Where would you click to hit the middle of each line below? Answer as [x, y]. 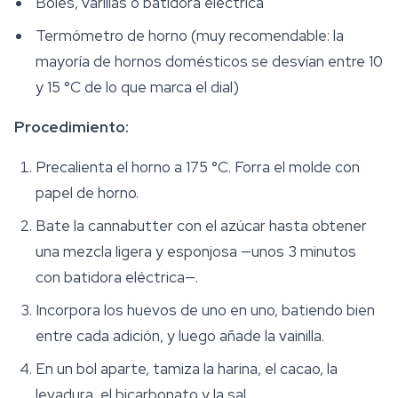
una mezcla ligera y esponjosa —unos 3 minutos [196, 252]
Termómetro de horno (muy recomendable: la [190, 36]
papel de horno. [87, 193]
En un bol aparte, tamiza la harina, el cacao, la [187, 369]
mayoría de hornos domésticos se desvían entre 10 [209, 62]
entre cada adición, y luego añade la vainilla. [180, 336]
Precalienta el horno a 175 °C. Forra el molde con [198, 167]
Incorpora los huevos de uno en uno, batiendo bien [205, 310]
